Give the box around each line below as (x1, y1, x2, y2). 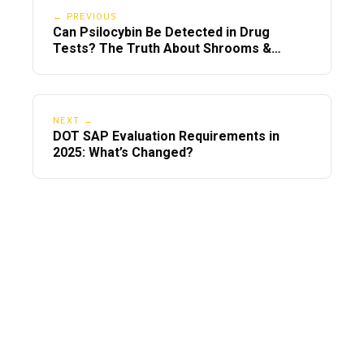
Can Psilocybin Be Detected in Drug (53, 24, 270, 40)
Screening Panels (53, 56, 162, 72)
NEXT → (53, 115, 93, 126)
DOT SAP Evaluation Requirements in (53, 128, 279, 144)
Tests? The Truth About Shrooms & (53, 40, 271, 56)
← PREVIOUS (53, 11, 117, 22)
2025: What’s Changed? (53, 144, 193, 160)
